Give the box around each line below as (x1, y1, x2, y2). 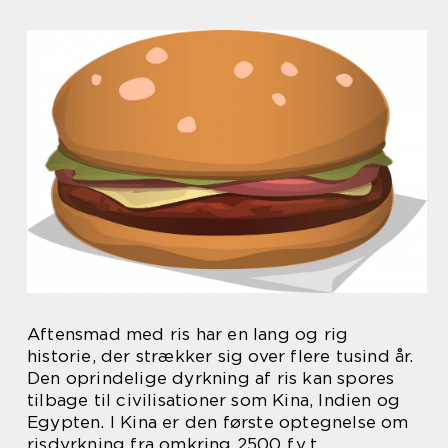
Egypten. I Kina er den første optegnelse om (27, 411, 409, 432)
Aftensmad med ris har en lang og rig (27, 323, 349, 344)
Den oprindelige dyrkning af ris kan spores (27, 367, 395, 388)
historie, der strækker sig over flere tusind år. (27, 345, 414, 366)
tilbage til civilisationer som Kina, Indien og (27, 389, 401, 410)
